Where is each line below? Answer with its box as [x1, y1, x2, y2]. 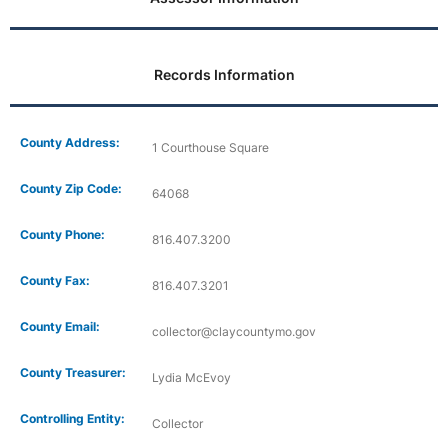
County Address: [20, 134, 120, 150]
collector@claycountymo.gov [151, 323, 316, 339]
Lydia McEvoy [151, 369, 231, 385]
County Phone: [20, 226, 105, 242]
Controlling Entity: [20, 410, 125, 426]
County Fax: [20, 272, 90, 288]
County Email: [20, 318, 100, 334]
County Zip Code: [20, 180, 122, 196]
